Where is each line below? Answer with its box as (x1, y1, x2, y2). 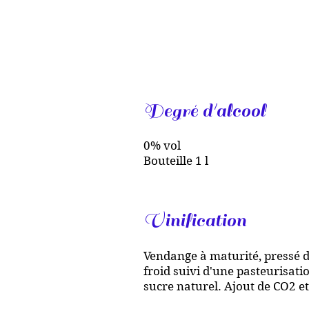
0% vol (143, 139, 181, 152)
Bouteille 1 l (143, 154, 208, 168)
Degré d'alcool (143, 99, 266, 123)
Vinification (143, 208, 246, 232)
